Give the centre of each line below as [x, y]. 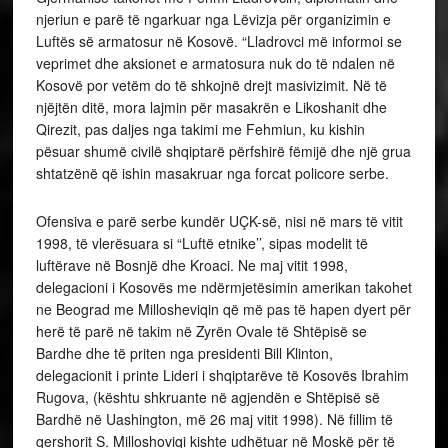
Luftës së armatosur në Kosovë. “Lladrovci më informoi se [218, 41]
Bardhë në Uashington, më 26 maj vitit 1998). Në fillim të [214, 419]
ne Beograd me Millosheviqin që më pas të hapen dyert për [223, 309]
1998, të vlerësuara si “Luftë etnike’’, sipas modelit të [201, 243]
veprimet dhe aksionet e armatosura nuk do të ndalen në [215, 63]
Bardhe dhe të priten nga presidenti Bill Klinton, [184, 353]
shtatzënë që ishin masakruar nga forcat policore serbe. [212, 173]
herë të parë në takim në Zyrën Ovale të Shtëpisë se [201, 331]
